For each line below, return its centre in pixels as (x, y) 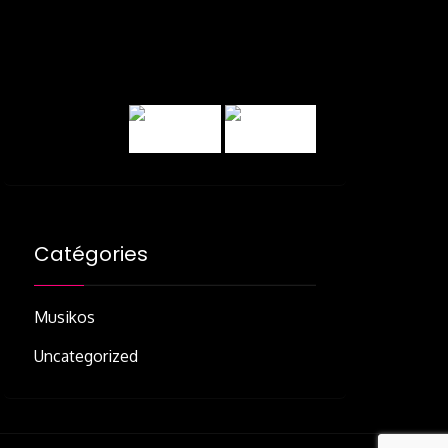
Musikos (64, 316)
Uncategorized (86, 355)
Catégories (91, 253)
